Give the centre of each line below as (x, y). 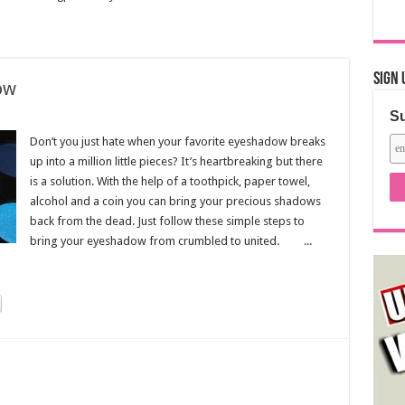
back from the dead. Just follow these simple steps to (167, 221)
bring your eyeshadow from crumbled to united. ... (170, 241)
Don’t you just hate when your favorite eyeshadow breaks (177, 141)
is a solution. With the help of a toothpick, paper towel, (170, 181)
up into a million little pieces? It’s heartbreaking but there (176, 161)
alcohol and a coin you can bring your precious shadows (175, 201)
